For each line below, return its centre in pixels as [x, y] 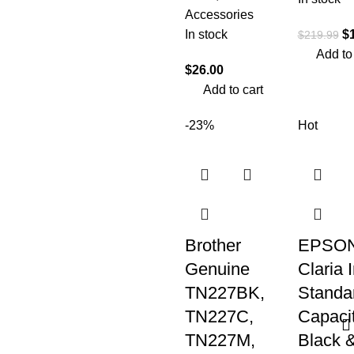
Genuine [217, 269]
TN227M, [220, 340]
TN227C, [219, 316]
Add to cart [233, 90]
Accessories [219, 15]
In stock [206, 34]
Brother [213, 245]
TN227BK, [225, 293]
